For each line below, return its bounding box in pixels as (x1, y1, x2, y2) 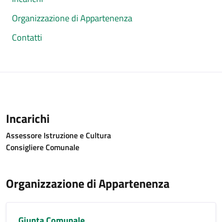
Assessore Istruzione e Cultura (6, 129, 111, 141)
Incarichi (6, 110, 50, 127)
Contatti (12, 31, 42, 44)
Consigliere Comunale (6, 141, 79, 153)
